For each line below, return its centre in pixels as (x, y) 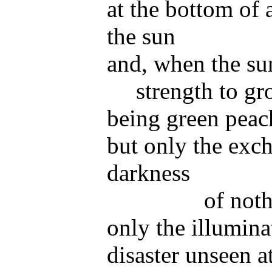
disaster (143, 254)
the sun (141, 36)
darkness (149, 172)
